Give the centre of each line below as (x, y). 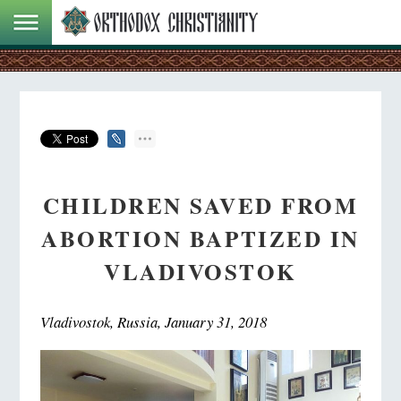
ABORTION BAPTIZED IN (200, 238)
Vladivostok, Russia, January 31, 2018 (153, 321)
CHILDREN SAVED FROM (200, 205)
